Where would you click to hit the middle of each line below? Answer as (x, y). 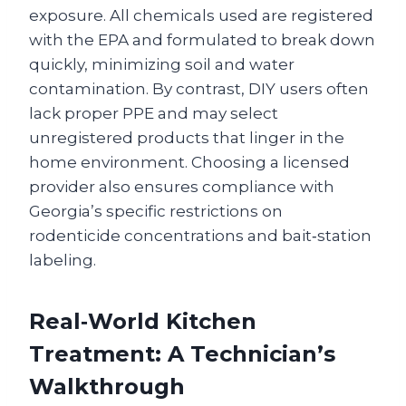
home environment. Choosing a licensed (189, 162)
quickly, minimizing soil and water (162, 64)
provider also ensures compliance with (182, 186)
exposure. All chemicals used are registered (201, 15)
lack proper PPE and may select (154, 113)
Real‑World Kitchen (143, 321)
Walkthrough (107, 386)
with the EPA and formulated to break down (202, 39)
